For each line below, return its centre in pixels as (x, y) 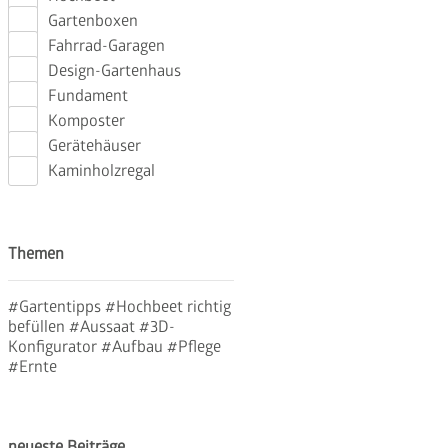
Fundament (88, 96)
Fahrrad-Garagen (107, 46)
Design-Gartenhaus (115, 71)
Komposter (87, 121)
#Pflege (194, 347)
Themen (36, 254)
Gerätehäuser (95, 146)
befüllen (39, 327)
